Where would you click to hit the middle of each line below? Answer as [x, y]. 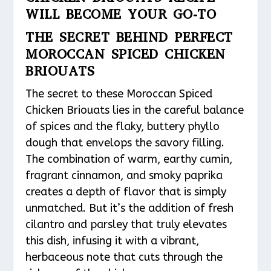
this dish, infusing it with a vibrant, [113, 240]
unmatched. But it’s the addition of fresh [130, 208]
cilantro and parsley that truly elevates [126, 224]
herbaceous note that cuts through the [124, 257]
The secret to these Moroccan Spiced [119, 93]
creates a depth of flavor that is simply [126, 191]
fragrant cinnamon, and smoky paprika [124, 175]
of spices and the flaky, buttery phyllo [123, 126]
